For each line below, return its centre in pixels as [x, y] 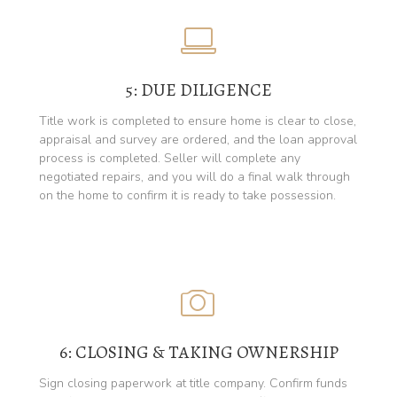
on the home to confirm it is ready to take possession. [187, 195]
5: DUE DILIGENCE [198, 90]
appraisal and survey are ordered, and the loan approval [198, 139]
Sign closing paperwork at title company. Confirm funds [193, 383]
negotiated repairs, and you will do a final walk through [195, 176]
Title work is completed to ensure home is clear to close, [198, 121]
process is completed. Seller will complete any [170, 158]
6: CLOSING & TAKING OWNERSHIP [198, 352]
